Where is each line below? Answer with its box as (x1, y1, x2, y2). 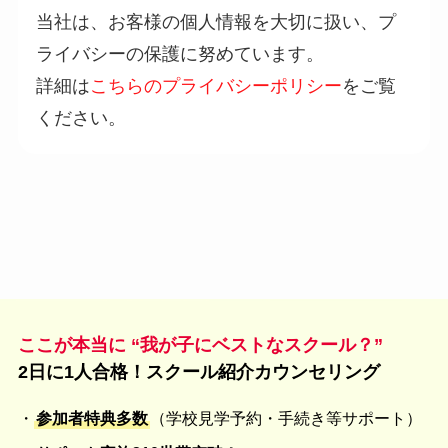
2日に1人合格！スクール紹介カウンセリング (17, 361, 380, 382)
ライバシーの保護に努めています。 (35, 43, 324, 64)
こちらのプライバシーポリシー (89, 75, 342, 96)
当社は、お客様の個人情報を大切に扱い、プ (35, 11, 396, 32)
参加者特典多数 (35, 408, 148, 427)
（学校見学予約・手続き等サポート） (149, 408, 422, 427)
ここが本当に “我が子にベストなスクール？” (17, 334, 383, 355)
